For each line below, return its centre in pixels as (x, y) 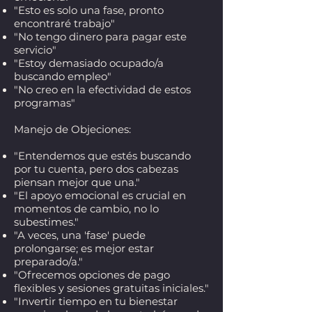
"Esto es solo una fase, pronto (89, 10)
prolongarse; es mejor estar (84, 248)
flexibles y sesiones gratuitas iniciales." (111, 288)
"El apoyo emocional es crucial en (100, 195)
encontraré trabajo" (64, 23)
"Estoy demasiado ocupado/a (89, 63)
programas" (45, 103)
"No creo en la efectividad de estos (102, 89)
